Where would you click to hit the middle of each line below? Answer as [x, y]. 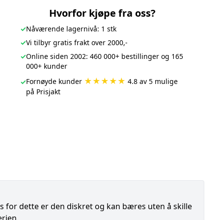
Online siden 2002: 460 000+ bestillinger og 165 [104, 56]
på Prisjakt [43, 92]
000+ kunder [46, 66]
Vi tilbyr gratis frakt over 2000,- [77, 42]
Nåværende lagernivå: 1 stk [71, 29]
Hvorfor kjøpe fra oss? [103, 13]
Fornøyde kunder [55, 81]
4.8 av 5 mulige [151, 81]
